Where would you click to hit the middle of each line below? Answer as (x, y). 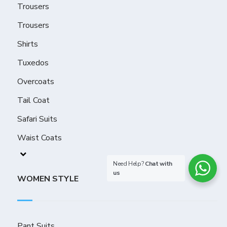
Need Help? (129, 164)
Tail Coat (34, 101)
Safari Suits (37, 119)
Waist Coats (40, 138)
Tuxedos (33, 63)
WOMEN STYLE (48, 179)
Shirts (28, 44)
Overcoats (36, 82)
